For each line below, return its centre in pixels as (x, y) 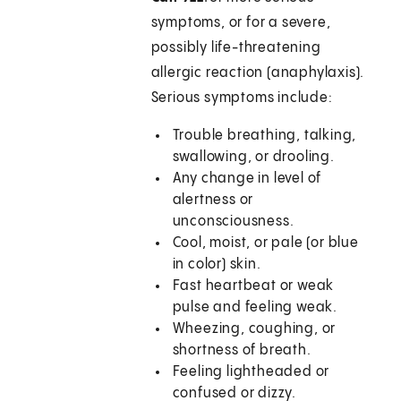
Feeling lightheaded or (251, 372)
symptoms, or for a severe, (241, 23)
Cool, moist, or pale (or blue (265, 243)
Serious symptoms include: (242, 98)
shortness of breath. (242, 351)
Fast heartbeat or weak (253, 286)
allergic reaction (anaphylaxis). (258, 73)
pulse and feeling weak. (255, 308)
